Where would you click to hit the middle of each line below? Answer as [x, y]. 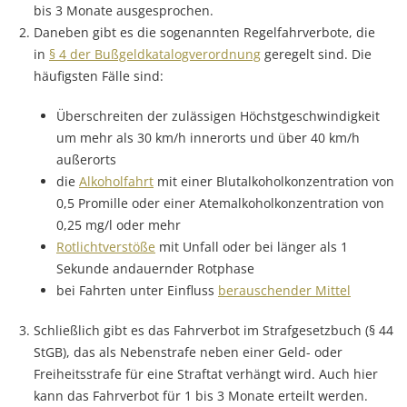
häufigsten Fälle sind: [99, 75]
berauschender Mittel [284, 290]
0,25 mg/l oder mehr [119, 224]
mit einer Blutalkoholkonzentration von [274, 181]
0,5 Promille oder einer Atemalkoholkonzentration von [220, 203]
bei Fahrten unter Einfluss [137, 290]
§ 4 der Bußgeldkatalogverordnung [155, 54]
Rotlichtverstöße [106, 246]
